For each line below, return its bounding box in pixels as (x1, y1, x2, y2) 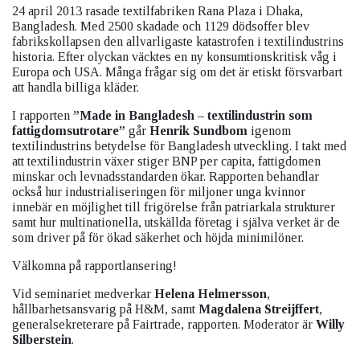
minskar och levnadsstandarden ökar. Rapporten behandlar (12, 170, 319, 184)
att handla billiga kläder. (12, 80, 139, 95)
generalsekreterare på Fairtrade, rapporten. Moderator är (12, 317, 316, 332)
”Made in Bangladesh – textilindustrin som (73, 108, 313, 123)
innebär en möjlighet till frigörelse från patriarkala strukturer (12, 200, 335, 215)
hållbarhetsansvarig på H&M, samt (12, 302, 198, 317)
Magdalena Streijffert (198, 302, 319, 317)
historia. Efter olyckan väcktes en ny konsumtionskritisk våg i (12, 50, 337, 64)
